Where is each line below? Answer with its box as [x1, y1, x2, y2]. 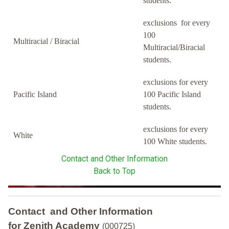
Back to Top [94, 166, 135, 176]
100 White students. [143, 137, 207, 146]
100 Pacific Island [143, 90, 201, 99]
